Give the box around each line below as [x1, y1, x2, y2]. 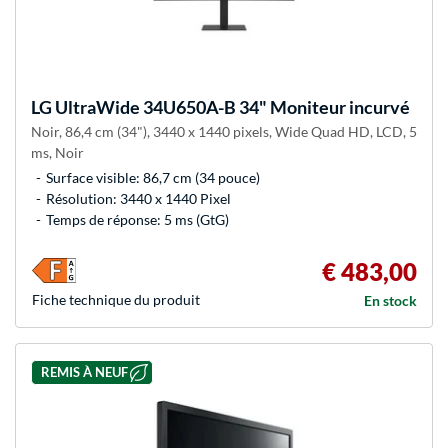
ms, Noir [31, 143, 84, 161]
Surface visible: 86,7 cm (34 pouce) [46, 168, 260, 186]
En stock [364, 291, 417, 309]
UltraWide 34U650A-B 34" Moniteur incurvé [52, 95, 410, 118]
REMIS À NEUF [40, 364, 128, 381]
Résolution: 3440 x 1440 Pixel [46, 189, 231, 207]
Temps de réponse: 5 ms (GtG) [46, 210, 229, 228]
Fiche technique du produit [32, 290, 200, 308]
